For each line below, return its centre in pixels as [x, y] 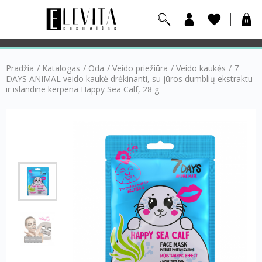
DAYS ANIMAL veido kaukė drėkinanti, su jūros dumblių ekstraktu [129, 79]
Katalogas [61, 68]
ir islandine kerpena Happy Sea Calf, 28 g [82, 89]
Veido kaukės [201, 68]
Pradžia [20, 68]
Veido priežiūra [140, 68]
